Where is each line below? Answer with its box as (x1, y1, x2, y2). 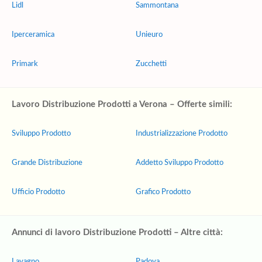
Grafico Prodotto (136, 188, 191, 196)
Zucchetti (136, 60, 167, 68)
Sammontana (136, 2, 178, 9)
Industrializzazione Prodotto (136, 130, 227, 137)
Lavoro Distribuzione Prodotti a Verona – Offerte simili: (12, 100, 232, 109)
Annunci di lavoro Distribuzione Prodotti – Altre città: (12, 228, 223, 237)
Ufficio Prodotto (12, 188, 65, 196)
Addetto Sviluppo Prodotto (136, 159, 223, 167)
